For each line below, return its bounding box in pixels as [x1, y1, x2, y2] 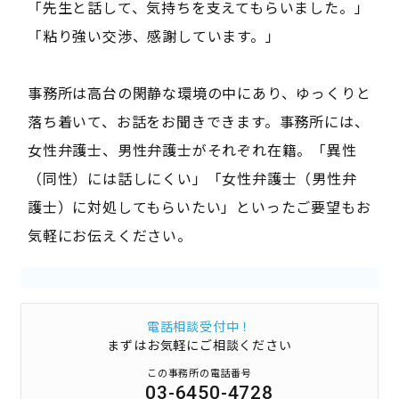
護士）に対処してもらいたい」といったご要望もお [27, 195, 371, 217]
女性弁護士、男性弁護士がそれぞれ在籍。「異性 [27, 138, 357, 160]
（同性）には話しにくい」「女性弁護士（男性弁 [27, 167, 357, 189]
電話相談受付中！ [146, 316, 253, 335]
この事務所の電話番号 [146, 364, 252, 379]
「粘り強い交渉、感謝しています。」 [27, 24, 281, 46]
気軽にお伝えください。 [27, 224, 192, 246]
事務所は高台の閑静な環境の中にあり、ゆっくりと [27, 81, 371, 103]
